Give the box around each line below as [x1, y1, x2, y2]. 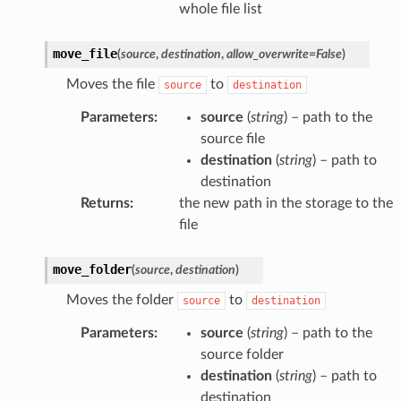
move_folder [52, 261, 132, 277]
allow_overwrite [226, 47, 309, 61]
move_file [52, 46, 117, 61]
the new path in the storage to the [178, 195, 393, 210]
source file [200, 131, 265, 146]
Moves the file [65, 76, 158, 91]
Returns [80, 195, 130, 210]
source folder [200, 346, 284, 362]
